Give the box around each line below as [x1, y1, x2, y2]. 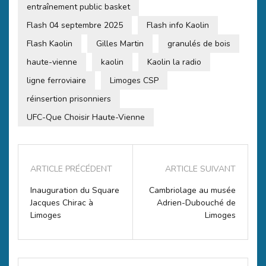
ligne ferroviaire [27, 75, 86, 87]
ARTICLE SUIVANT [165, 163, 236, 175]
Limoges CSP [110, 75, 159, 87]
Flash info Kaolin [147, 20, 209, 31]
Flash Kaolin [27, 38, 72, 50]
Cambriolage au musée [149, 185, 236, 197]
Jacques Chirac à [30, 197, 93, 209]
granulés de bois [167, 38, 230, 50]
